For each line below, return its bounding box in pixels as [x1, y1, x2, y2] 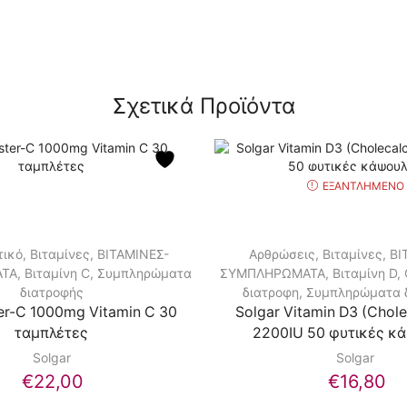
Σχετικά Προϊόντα [112, 93, 295, 120]
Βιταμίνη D [332, 265, 397, 282]
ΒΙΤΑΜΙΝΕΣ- [97, 246, 170, 263]
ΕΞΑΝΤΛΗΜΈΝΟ [322, 178, 404, 193]
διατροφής [19, 284, 84, 301]
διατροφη [243, 284, 300, 301]
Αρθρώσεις [249, 246, 316, 263]
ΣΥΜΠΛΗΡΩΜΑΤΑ [219, 265, 325, 282]
